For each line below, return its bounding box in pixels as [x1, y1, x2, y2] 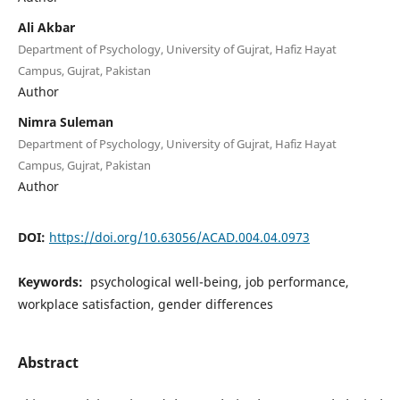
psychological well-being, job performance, [86, 272, 349, 290]
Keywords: [17, 272, 87, 290]
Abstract [17, 352, 79, 372]
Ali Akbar [17, 18, 75, 36]
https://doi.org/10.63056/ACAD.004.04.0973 [48, 228, 310, 246]
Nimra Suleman [17, 112, 113, 130]
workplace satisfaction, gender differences [17, 295, 273, 312]
